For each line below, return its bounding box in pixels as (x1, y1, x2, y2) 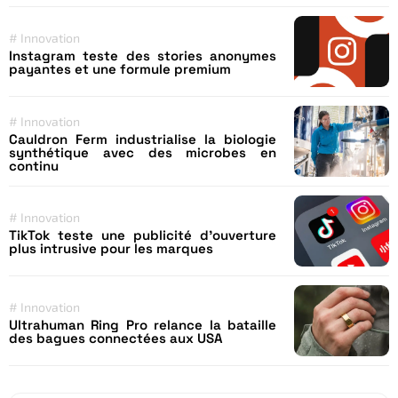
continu (9, 156, 59, 174)
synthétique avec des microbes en (9, 143, 276, 161)
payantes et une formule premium (9, 60, 231, 78)
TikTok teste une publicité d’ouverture (9, 227, 276, 244)
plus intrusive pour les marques (9, 240, 213, 258)
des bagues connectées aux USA (9, 330, 223, 347)
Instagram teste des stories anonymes (9, 47, 276, 65)
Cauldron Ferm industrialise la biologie (9, 130, 276, 147)
